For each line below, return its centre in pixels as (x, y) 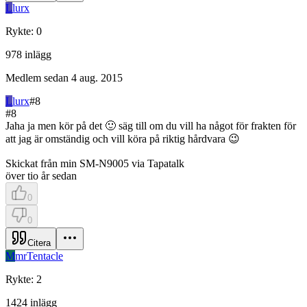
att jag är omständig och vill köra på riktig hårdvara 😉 (123, 138)
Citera (39, 243)
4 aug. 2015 (97, 77)
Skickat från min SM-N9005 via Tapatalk (95, 163)
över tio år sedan (41, 175)
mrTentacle (39, 256)
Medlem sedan (37, 77)
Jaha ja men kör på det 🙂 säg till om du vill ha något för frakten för (151, 125)
